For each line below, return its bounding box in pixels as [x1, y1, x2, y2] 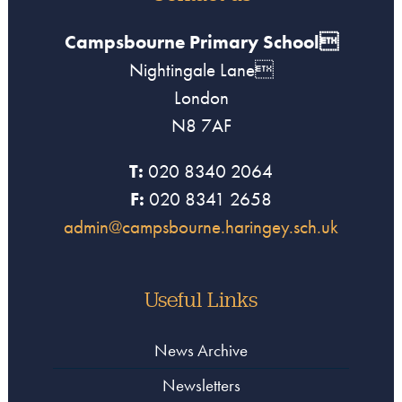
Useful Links [144, 285, 258, 314]
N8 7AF [170, 113, 232, 138]
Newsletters [162, 374, 240, 398]
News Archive [154, 339, 248, 363]
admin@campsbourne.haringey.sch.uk [64, 214, 338, 240]
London [173, 85, 229, 110]
